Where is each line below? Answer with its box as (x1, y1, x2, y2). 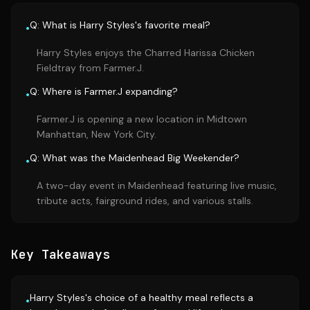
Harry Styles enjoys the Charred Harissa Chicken (37, 46, 255, 59)
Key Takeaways (11, 246, 110, 262)
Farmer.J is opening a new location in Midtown (37, 113, 247, 125)
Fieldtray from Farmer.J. (37, 62, 144, 74)
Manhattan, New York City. (37, 128, 156, 140)
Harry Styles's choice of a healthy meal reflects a (30, 291, 253, 304)
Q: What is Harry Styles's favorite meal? (30, 19, 210, 31)
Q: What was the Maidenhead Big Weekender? (30, 152, 239, 164)
